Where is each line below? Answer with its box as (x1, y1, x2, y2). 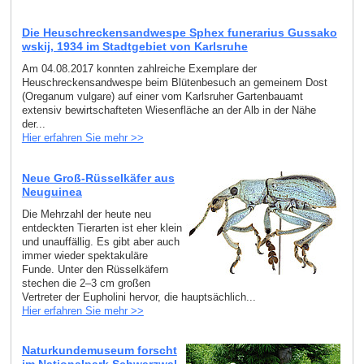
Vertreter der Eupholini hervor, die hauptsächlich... (21, 290, 256, 303)
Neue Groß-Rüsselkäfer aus (21, 171, 175, 184)
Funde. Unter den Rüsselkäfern (21, 262, 168, 275)
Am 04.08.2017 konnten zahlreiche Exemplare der (21, 63, 257, 76)
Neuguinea (21, 184, 82, 198)
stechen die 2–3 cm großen (21, 276, 150, 289)
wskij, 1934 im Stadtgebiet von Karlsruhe (21, 40, 248, 54)
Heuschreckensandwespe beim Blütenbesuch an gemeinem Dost (21, 76, 327, 89)
